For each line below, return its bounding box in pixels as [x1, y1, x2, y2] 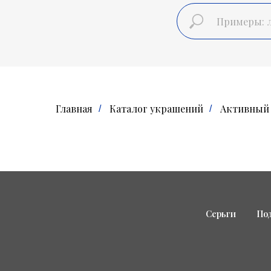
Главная [56, 102, 93, 115]
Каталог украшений [109, 102, 203, 115]
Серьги [205, 208, 236, 220]
